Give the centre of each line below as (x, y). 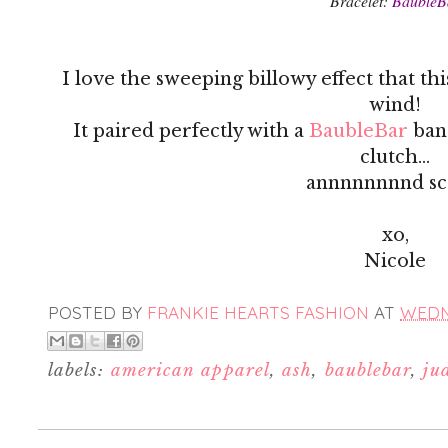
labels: (79, 370)
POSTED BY (97, 312)
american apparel (190, 370)
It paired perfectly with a (191, 130)
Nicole (395, 260)
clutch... (395, 156)
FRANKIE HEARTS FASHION (258, 312)
